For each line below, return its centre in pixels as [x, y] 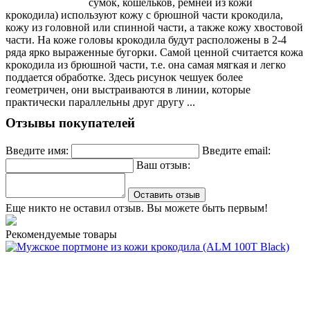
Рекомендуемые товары [61, 234]
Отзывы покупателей [70, 123]
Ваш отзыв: [163, 165]
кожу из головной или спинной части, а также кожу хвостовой [154, 28]
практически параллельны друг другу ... [100, 102]
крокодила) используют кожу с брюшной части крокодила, [144, 15]
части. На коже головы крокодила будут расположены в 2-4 [146, 40]
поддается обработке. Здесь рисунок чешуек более [124, 77]
